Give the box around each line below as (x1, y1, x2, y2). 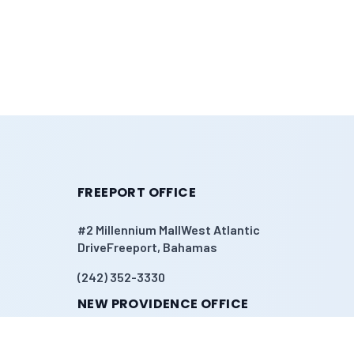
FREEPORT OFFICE (77, 183, 196, 201)
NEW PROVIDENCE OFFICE (77, 295, 249, 313)
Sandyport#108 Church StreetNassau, (77, 333, 296, 348)
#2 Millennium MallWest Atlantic (77, 222, 260, 237)
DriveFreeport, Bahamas (77, 239, 217, 254)
